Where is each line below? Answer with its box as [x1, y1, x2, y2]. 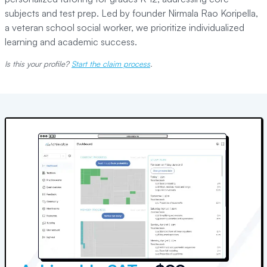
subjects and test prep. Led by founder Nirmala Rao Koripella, [5, 7, 258, 19]
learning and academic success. [5, 36, 137, 48]
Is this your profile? [5, 59, 69, 69]
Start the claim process [72, 59, 150, 69]
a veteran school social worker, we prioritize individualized [5, 21, 244, 33]
